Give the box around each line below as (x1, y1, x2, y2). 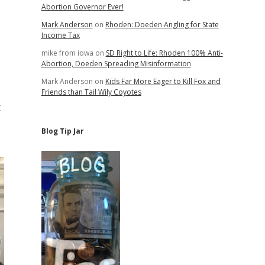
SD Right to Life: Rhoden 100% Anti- (105, 48, 223, 58)
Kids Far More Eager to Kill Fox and (105, 76, 221, 86)
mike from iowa (41, 48, 93, 58)
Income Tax (41, 30, 80, 40)
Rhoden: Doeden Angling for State (105, 20, 219, 30)
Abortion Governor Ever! (41, 2, 124, 12)
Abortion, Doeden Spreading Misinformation (41, 59, 191, 69)
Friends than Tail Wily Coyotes (41, 87, 141, 97)
